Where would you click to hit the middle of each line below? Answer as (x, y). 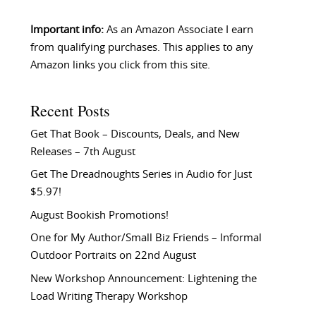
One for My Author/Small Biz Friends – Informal (146, 238)
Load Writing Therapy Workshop (109, 296)
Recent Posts (70, 110)
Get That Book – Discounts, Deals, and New (135, 134)
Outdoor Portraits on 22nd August (113, 256)
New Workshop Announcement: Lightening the (143, 279)
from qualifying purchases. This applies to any (141, 48)
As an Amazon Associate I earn (178, 30)
